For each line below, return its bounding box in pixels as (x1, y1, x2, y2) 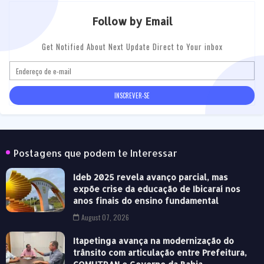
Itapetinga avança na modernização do (73, 236, 234, 246)
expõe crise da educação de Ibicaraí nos (73, 184, 240, 194)
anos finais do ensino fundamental (73, 196, 219, 206)
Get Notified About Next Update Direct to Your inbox (41, 41, 223, 53)
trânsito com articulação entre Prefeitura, (73, 247, 247, 258)
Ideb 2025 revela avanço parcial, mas (73, 172, 228, 183)
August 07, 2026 (81, 212, 129, 223)
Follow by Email (91, 15, 173, 28)
